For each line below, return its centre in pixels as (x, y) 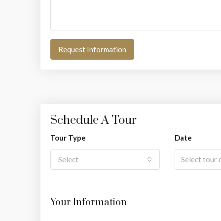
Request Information (92, 49)
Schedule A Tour (93, 120)
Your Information (89, 202)
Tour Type (68, 137)
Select (68, 159)
